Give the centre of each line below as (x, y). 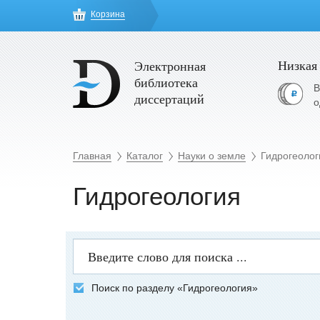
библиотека (166, 82)
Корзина (108, 14)
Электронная (170, 66)
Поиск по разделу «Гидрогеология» (175, 287)
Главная (92, 156)
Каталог (145, 156)
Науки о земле (212, 156)
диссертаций (169, 99)
